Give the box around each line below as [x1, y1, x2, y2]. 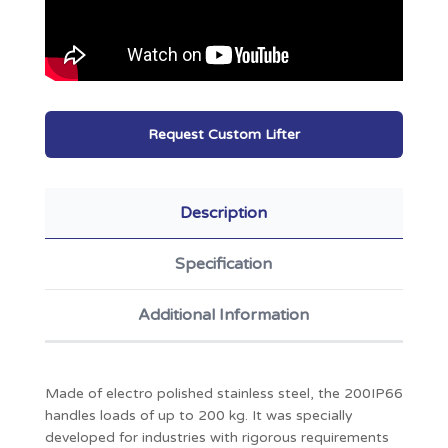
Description [180, 202, 268, 223]
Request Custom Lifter [147, 125, 300, 143]
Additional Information [138, 304, 310, 325]
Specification [175, 253, 273, 274]
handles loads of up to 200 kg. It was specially [44, 406, 353, 424]
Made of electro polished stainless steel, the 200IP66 [44, 384, 403, 402]
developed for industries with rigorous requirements [44, 428, 389, 446]
